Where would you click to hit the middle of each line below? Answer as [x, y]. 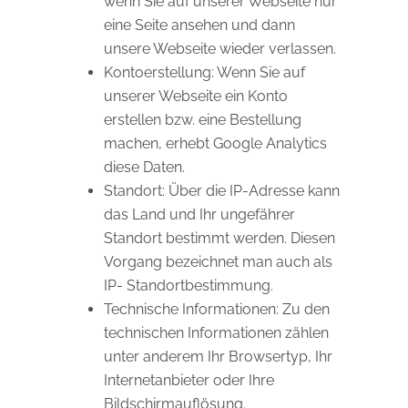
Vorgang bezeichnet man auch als [218, 262]
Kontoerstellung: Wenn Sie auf [204, 72]
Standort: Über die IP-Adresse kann [222, 191]
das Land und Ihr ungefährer [199, 214]
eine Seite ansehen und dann [199, 25]
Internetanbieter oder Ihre [189, 380]
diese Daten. [144, 167]
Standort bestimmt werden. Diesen [219, 238]
